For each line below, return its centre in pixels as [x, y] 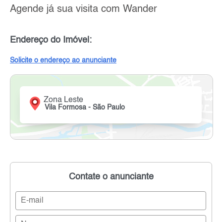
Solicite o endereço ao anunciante [63, 61]
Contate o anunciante [111, 177]
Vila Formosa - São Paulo [85, 108]
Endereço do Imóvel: [51, 40]
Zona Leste [64, 100]
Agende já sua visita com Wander [83, 10]
